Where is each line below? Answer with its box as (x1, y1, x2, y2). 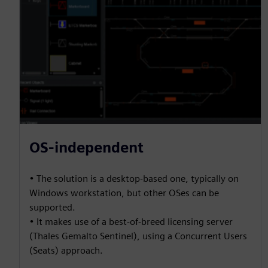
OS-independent (29, 138, 144, 156)
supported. (29, 201, 75, 213)
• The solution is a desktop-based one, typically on (29, 172, 239, 184)
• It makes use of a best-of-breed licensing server (29, 215, 233, 227)
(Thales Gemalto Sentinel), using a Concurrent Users (29, 230, 247, 242)
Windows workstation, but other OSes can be (29, 187, 219, 199)
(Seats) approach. (29, 244, 103, 256)
